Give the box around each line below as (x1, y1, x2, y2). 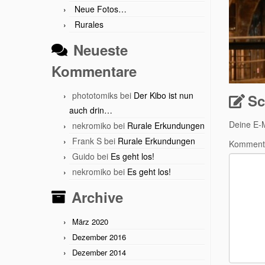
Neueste (73, 40, 128, 60)
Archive (72, 187, 123, 207)
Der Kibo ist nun (134, 89, 193, 101)
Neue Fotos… (75, 3, 127, 15)
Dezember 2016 (72, 231, 126, 243)
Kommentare (51, 61, 137, 81)
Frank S (72, 135, 102, 147)
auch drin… (69, 104, 112, 116)
